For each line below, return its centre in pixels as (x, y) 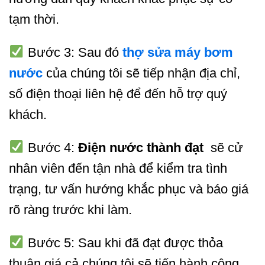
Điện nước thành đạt (142, 147)
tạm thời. (34, 20)
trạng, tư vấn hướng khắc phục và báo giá (129, 189)
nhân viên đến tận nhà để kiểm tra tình (118, 168)
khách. (28, 115)
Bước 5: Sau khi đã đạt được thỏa (123, 243)
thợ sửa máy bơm (177, 53)
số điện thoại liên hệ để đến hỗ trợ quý (118, 94)
